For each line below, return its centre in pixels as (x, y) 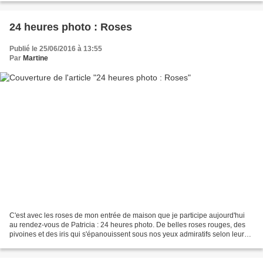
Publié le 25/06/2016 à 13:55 (56, 49)
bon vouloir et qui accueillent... (58, 243)
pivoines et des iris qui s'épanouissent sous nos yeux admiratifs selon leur (127, 234)
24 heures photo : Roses (71, 27)
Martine (36, 58)
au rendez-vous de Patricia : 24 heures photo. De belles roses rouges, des (127, 225)
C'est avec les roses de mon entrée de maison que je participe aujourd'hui (127, 215)
